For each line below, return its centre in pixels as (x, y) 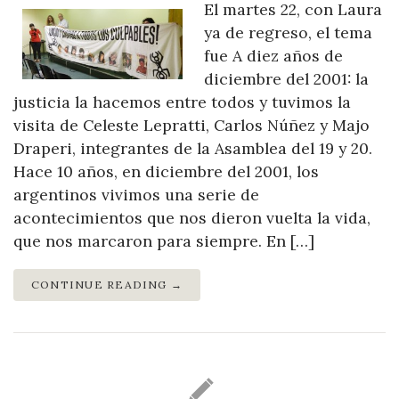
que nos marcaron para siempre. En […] (164, 241)
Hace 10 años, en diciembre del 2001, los (166, 172)
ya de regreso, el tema (288, 33)
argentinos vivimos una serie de (136, 195)
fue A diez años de (273, 56)
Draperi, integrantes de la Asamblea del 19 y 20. (193, 149)
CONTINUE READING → (107, 285)
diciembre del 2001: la (286, 79)
